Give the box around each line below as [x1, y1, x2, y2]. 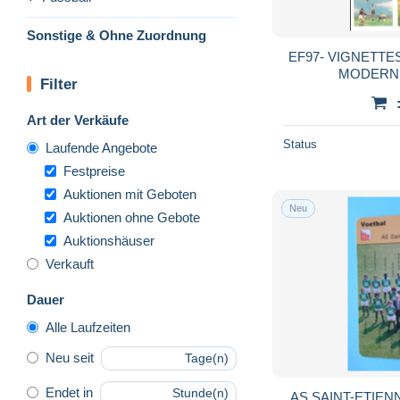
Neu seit [46, 350, 94, 366]
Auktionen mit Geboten [63, 186, 196, 202]
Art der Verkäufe [27, 112, 129, 128]
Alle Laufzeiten [46, 319, 130, 335]
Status [283, 137, 317, 151]
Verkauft [46, 255, 94, 271]
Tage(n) [185, 351, 229, 366]
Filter [40, 75, 78, 93]
